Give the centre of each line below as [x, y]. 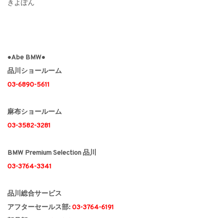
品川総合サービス [35, 194]
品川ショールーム [35, 72]
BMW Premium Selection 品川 [52, 153]
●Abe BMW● [26, 58]
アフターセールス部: [40, 208]
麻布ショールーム [35, 112]
